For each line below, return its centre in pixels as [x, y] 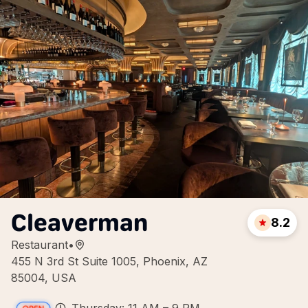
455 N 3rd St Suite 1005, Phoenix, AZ [109, 261]
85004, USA [44, 278]
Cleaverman [79, 222]
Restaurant [40, 245]
